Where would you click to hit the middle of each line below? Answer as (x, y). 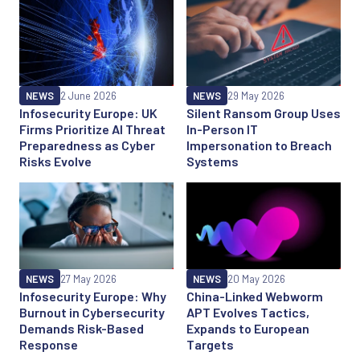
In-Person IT (222, 129)
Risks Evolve (55, 161)
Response (49, 344)
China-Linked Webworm (255, 296)
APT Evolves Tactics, (248, 312)
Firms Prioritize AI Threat (92, 129)
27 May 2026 (88, 278)
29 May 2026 (256, 95)
